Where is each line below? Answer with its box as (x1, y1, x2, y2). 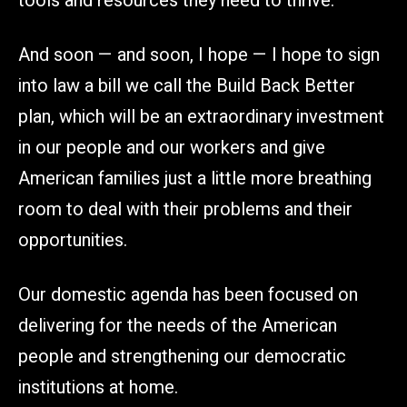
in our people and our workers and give (18, 134, 325, 161)
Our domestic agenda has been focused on (18, 281, 358, 308)
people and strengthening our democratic (18, 342, 346, 370)
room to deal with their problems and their (18, 195, 352, 223)
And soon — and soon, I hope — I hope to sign (18, 41, 380, 68)
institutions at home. (18, 373, 178, 401)
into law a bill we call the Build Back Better (18, 72, 355, 99)
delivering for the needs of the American (18, 312, 337, 339)
